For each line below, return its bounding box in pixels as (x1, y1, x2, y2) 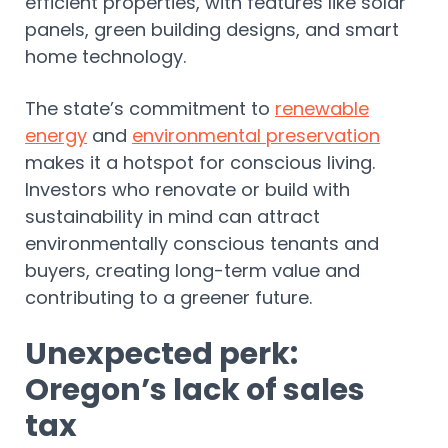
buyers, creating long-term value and (25, 258, 360, 284)
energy (25, 123, 87, 149)
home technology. (25, 44, 196, 70)
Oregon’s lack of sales (25, 369, 365, 412)
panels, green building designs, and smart (25, 17, 399, 43)
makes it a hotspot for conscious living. (25, 150, 375, 176)
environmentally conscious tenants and (25, 231, 379, 257)
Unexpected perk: (25, 333, 298, 376)
